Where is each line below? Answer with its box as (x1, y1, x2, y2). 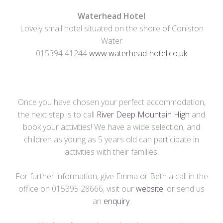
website (136, 183, 163, 195)
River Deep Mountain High (97, 109, 190, 120)
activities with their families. (64, 146, 159, 158)
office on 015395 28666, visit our (18, 183, 136, 195)
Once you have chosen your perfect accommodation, (17, 97, 206, 108)
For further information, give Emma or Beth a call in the (15, 171, 208, 182)
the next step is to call (18, 109, 97, 120)
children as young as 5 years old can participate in (24, 134, 199, 145)
